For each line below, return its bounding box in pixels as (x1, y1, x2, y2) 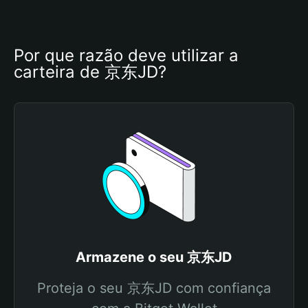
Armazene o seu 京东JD (76, 249, 232, 265)
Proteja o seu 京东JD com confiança (37, 280, 271, 296)
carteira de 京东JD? (14, 62, 166, 82)
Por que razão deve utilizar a (14, 45, 239, 65)
